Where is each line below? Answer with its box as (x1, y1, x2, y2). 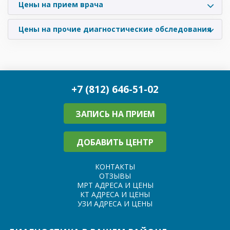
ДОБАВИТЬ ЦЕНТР (76, 136, 154, 148)
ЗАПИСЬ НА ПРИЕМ (75, 108, 155, 120)
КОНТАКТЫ (95, 161, 135, 171)
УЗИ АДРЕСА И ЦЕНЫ (78, 198, 152, 208)
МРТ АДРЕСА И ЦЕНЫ (76, 180, 154, 190)
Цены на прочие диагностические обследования (18, 24, 212, 34)
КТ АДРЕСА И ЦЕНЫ (80, 189, 150, 199)
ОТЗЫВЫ (99, 170, 131, 181)
